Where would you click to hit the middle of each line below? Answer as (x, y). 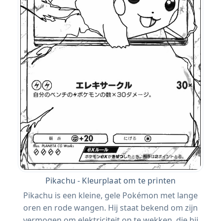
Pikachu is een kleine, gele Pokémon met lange (110, 196)
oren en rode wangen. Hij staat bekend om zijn (110, 208)
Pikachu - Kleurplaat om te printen (110, 181)
